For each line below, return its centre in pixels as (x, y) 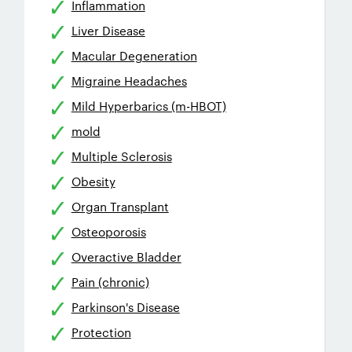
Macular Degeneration (134, 55)
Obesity (93, 181)
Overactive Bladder (126, 257)
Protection (101, 332)
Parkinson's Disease (125, 307)
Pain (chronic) (110, 282)
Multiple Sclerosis (121, 156)
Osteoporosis (108, 231)
